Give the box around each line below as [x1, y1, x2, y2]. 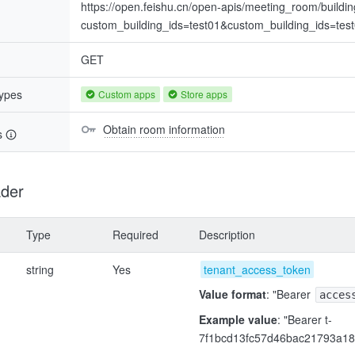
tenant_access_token [204, 261, 311, 277]
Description [199, 227, 255, 242]
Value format [199, 286, 266, 302]
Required [113, 227, 158, 242]
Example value [199, 311, 277, 327]
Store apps [181, 87, 227, 101]
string [26, 261, 54, 277]
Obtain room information [103, 121, 225, 137]
